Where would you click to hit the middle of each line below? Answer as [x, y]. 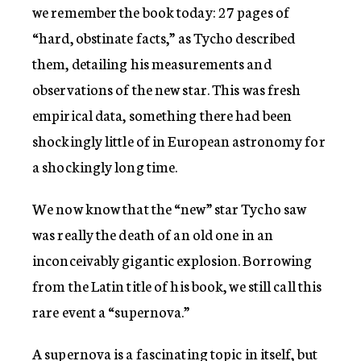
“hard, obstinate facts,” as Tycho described [164, 37]
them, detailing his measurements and [152, 62]
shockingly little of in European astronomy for [179, 140]
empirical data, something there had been [162, 114]
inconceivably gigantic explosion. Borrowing [172, 259]
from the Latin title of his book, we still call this [177, 285]
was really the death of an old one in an [153, 233]
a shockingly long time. [105, 166]
